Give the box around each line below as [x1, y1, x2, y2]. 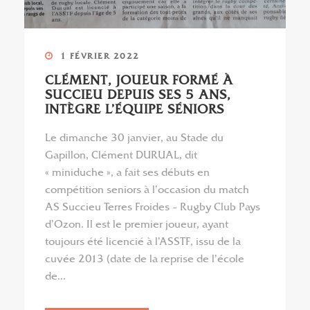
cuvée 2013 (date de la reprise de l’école [45, 253, 244, 266]
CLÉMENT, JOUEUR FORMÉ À [45, 73, 233, 89]
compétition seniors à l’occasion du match [45, 183, 249, 197]
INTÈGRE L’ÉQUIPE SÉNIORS [45, 102, 224, 118]
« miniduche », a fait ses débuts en [45, 166, 210, 179]
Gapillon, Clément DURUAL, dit [45, 149, 197, 162]
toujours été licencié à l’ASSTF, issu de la [45, 235, 241, 248]
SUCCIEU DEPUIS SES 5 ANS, [45, 87, 231, 103]
